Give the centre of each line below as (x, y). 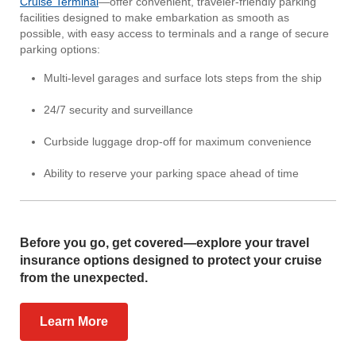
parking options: (60, 49)
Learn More (74, 321)
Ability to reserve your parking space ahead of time (173, 173)
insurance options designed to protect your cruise (171, 260)
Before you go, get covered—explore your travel (164, 242)
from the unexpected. (84, 277)
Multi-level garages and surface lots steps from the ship (183, 77)
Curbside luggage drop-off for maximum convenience (178, 141)
